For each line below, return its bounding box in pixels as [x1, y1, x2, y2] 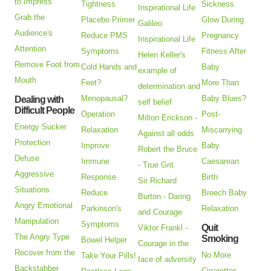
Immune [81, 157, 110, 166]
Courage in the [138, 239, 189, 249]
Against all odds [138, 129, 195, 139]
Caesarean [201, 157, 240, 166]
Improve [81, 141, 110, 151]
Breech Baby [201, 188, 247, 198]
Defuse [15, 154, 40, 163]
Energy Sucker [15, 122, 67, 132]
